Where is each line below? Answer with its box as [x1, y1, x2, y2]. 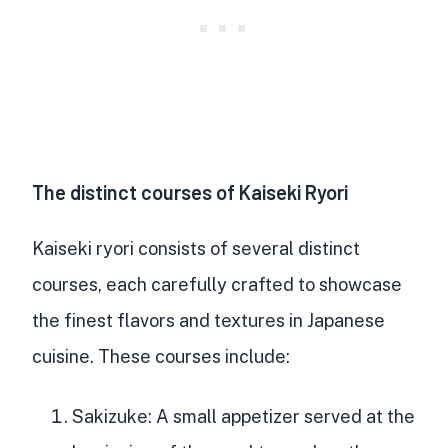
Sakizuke [72, 405, 148, 427]
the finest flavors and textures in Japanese [32, 309, 385, 331]
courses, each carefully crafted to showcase [32, 273, 402, 295]
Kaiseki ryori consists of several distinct [32, 237, 360, 259]
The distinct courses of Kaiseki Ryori [32, 179, 348, 204]
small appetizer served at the [173, 405, 415, 427]
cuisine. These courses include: [32, 345, 290, 367]
